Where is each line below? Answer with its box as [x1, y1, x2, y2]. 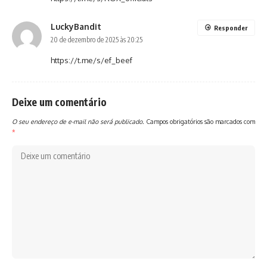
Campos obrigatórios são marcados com [146, 117, 255, 125]
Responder [214, 24, 247, 32]
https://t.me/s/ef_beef [51, 55, 132, 65]
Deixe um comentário [12, 95, 107, 108]
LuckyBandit [51, 21, 101, 32]
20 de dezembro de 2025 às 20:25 [51, 35, 142, 44]
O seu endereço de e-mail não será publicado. [12, 117, 144, 125]
